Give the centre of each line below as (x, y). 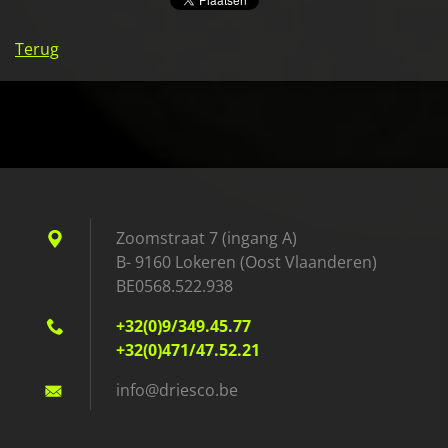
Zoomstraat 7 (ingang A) (206, 238)
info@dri (148, 390)
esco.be (209, 390)
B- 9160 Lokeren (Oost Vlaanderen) (246, 262)
